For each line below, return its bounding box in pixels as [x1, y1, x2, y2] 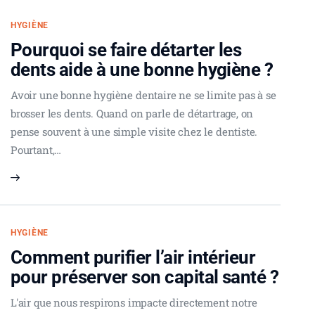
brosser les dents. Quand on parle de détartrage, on [11, 106, 254, 121]
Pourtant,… [11, 143, 62, 157]
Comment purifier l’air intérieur [11, 247, 256, 269]
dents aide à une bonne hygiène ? [11, 59, 274, 81]
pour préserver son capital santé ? [11, 266, 279, 288]
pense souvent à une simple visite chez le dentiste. [11, 124, 258, 139]
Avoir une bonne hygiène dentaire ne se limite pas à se [11, 88, 276, 103]
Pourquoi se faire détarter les [11, 39, 242, 61]
